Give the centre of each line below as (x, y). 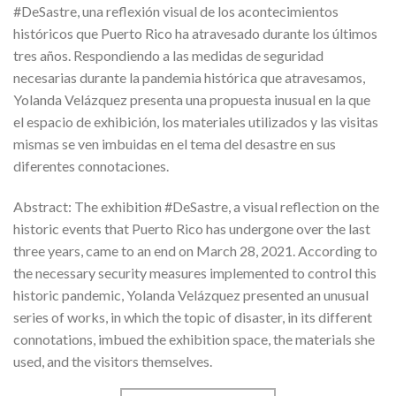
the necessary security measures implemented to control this (195, 272)
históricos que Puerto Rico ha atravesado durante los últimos (195, 34)
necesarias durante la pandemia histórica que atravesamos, (189, 78)
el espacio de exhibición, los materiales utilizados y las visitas (196, 122)
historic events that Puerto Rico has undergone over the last (192, 228)
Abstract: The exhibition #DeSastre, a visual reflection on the (196, 206)
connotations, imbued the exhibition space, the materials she (194, 339)
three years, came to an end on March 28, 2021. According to (195, 250)
